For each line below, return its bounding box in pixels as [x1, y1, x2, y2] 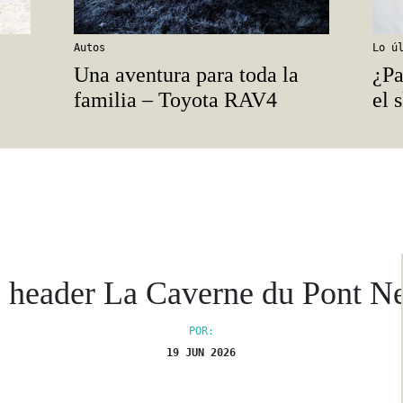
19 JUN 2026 [166, 346, 237, 360]
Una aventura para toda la [74, 63, 300, 87]
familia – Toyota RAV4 [74, 88, 278, 112]
